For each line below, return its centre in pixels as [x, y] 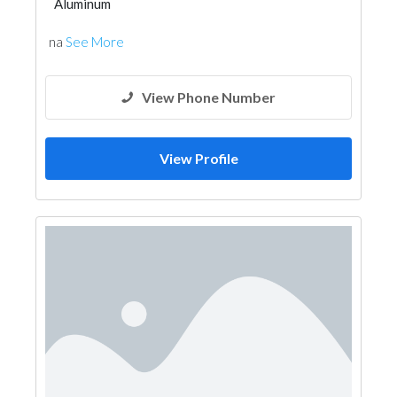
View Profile [198, 158]
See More [95, 42]
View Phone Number [209, 97]
